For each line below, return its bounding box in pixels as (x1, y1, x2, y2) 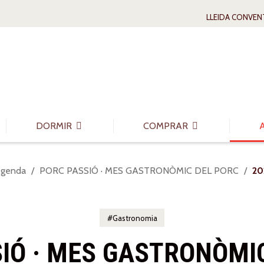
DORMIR (36, 120, 74, 131)
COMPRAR (143, 120, 190, 131)
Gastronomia (112, 213, 157, 223)
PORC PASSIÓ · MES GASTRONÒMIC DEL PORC (39, 165, 239, 176)
